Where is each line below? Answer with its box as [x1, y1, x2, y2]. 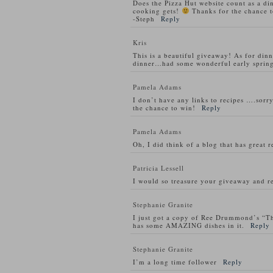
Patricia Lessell [133, 163, 184, 172]
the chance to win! [133, 103, 196, 112]
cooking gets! [133, 6, 182, 15]
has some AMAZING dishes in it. [133, 221, 244, 230]
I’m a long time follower [133, 257, 217, 266]
